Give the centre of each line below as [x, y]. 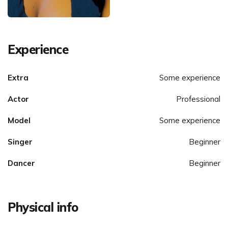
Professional [198, 99]
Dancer [21, 163]
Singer [20, 141]
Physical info [43, 207]
